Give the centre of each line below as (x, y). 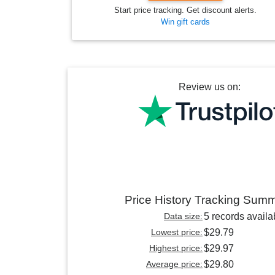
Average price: (174, 264)
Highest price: (176, 248)
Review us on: (209, 87)
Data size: (183, 216)
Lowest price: (177, 232)
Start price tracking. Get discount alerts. (185, 10)
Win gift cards (185, 22)
